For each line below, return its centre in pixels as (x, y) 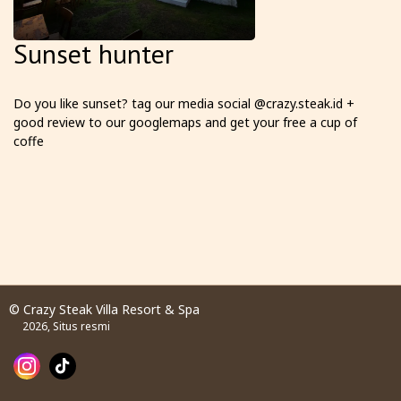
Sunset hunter (94, 53)
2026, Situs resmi (66, 326)
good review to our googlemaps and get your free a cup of (185, 122)
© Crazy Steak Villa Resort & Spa (104, 309)
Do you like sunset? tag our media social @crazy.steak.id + (184, 103)
